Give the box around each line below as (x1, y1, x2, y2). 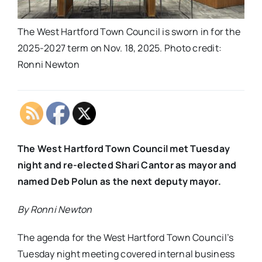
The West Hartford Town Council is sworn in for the (17, 25, 240, 39)
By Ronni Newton (17, 203, 92, 216)
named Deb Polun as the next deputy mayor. (17, 175, 221, 188)
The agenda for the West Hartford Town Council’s (17, 231, 234, 244)
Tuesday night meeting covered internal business (17, 247, 235, 261)
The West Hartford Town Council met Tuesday (17, 142, 230, 156)
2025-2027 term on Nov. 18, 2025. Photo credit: (17, 42, 222, 55)
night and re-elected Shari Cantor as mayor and (17, 158, 237, 172)
